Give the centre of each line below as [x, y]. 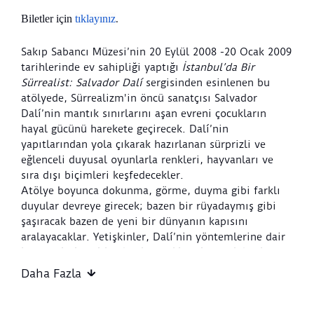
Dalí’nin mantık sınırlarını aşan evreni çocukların [144, 114]
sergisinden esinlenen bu [206, 83]
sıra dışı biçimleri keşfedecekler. [102, 176]
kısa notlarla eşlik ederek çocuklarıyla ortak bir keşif [152, 253]
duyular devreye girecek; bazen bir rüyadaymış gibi [149, 206]
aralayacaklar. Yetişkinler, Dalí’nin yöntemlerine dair [153, 237]
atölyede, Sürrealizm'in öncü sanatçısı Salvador [139, 98]
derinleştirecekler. [66, 284]
